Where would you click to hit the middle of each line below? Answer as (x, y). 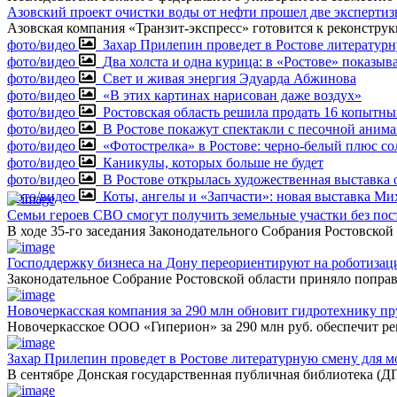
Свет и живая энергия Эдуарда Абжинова (230, 79)
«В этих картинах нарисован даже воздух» (232, 96)
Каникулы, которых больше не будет (213, 163)
